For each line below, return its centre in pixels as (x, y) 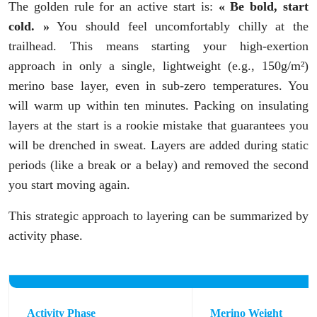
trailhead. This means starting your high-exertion (158, 46)
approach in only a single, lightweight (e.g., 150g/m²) (158, 66)
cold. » (29, 27)
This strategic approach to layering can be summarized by (158, 216)
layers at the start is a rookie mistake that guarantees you (158, 126)
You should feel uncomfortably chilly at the (179, 27)
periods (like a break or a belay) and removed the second (158, 165)
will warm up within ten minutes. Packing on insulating (158, 106)
